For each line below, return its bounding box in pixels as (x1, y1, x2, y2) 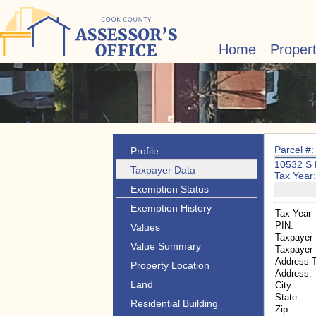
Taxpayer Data (130, 164, 195, 176)
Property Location (130, 260, 209, 271)
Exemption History (130, 202, 212, 214)
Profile (130, 145, 159, 157)
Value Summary (130, 241, 201, 252)
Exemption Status (130, 183, 209, 195)
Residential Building (130, 298, 218, 309)
